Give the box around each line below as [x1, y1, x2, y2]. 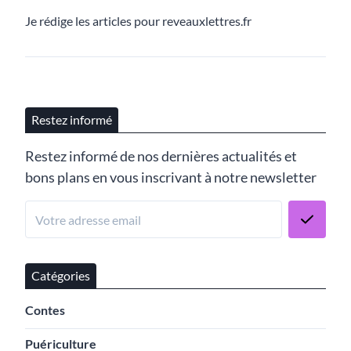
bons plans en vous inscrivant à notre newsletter [25, 168, 317, 186]
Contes [25, 302, 65, 318]
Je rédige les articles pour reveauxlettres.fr [25, 13, 251, 29]
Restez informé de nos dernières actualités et [25, 147, 297, 165]
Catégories [31, 268, 90, 284]
